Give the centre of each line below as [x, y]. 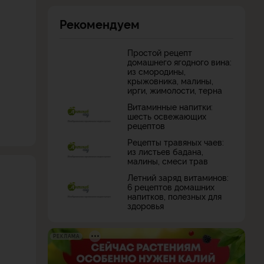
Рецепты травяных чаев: [176, 141]
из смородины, [156, 71]
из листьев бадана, [165, 151]
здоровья [146, 205]
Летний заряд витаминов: [178, 177]
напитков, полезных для [174, 196]
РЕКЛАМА [66, 236]
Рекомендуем [100, 23]
